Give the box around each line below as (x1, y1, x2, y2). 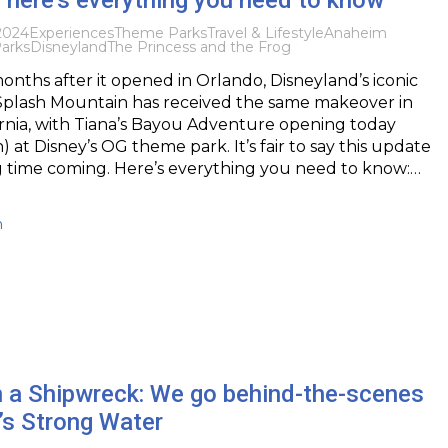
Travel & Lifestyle (206, 23, 324, 42)
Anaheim (323, 23, 387, 42)
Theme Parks (113, 23, 207, 42)
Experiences (28, 23, 114, 42)
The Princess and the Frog (106, 37, 291, 56)
